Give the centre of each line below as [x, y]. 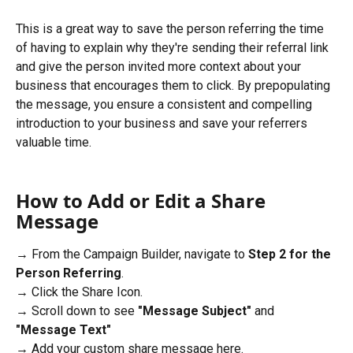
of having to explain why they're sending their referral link [174, 47]
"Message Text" [63, 330]
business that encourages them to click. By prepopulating [175, 85]
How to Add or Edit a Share [143, 200]
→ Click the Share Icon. [79, 292]
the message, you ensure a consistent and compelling [165, 104]
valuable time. [54, 142]
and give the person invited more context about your [160, 66]
